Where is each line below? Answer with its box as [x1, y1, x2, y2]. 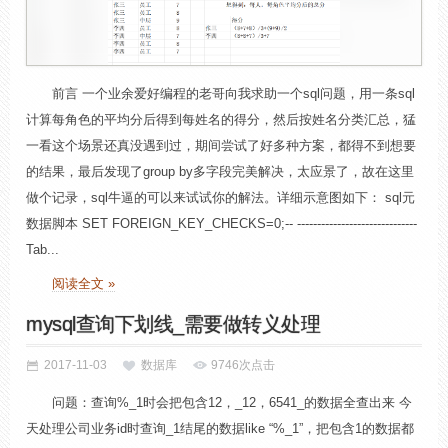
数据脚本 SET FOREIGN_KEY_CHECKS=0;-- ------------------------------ [26, 216, 417, 231]
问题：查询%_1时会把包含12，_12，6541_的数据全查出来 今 [52, 395, 412, 410]
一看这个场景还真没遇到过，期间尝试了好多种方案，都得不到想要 [26, 138, 416, 153]
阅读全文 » [52, 276, 115, 291]
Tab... [26, 242, 59, 257]
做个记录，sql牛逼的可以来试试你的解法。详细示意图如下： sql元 [26, 190, 415, 205]
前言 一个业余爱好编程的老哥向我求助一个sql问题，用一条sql [52, 86, 415, 101]
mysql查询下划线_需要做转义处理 [26, 313, 320, 335]
